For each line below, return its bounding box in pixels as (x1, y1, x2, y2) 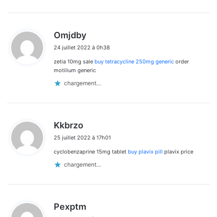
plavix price (163, 148, 193, 155)
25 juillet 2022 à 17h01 (54, 134, 111, 141)
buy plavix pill (128, 148, 163, 155)
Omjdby (54, 30, 86, 40)
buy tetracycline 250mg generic (94, 58, 174, 65)
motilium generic (54, 66, 96, 74)
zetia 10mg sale (54, 58, 94, 65)
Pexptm (54, 201, 86, 212)
